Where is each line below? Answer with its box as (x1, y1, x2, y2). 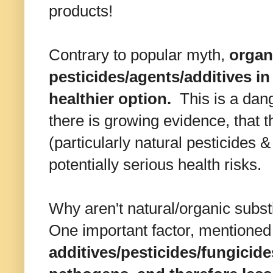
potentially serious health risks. (49, 155, 261, 174)
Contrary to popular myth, (49, 46, 229, 65)
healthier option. (49, 90, 171, 108)
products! (49, 2, 113, 21)
